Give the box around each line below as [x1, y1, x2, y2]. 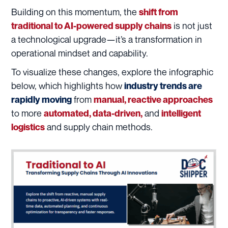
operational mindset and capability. [11, 47, 148, 59]
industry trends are [124, 80, 202, 92]
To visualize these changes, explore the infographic [11, 66, 213, 78]
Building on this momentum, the [11, 6, 139, 18]
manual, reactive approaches [94, 94, 213, 105]
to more [11, 107, 44, 119]
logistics [11, 122, 45, 133]
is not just [172, 20, 212, 32]
